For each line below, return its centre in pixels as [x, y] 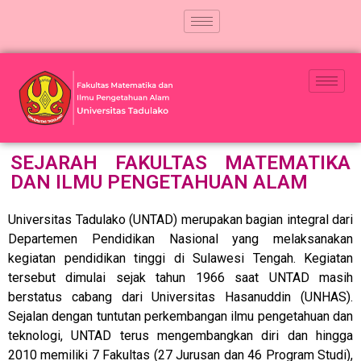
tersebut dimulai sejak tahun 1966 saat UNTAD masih [180, 278]
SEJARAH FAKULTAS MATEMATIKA [180, 163]
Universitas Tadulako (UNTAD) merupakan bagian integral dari [180, 220]
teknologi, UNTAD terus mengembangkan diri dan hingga [180, 336]
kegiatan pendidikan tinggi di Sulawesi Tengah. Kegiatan [180, 259]
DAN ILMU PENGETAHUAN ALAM [159, 183]
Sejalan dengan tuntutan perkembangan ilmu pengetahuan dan [180, 317]
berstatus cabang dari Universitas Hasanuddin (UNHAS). [180, 297]
